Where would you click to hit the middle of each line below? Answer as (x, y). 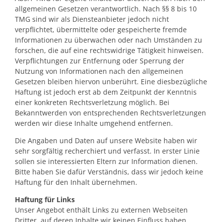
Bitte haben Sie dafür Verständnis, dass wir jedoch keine (109, 171)
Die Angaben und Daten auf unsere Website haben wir (106, 140)
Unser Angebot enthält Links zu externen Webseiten (101, 210)
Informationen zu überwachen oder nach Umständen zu (109, 40)
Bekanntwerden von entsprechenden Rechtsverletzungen (111, 112)
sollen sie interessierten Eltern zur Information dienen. (106, 161)
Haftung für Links (45, 199)
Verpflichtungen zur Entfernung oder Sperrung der (100, 60)
